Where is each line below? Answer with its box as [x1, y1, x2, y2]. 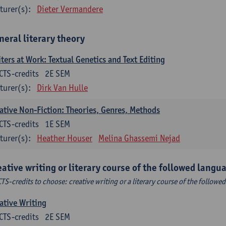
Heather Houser [37, 133, 92, 143]
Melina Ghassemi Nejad [98, 133, 180, 143]
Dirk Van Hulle [37, 82, 88, 93]
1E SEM [45, 119, 70, 129]
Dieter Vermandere [37, 4, 103, 14]
